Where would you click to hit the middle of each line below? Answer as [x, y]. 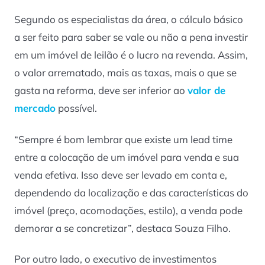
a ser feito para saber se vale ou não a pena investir [131, 37]
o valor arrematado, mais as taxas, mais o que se [125, 73]
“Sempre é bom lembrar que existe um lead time [123, 139]
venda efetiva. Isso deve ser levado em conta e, [121, 174]
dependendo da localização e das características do [131, 192]
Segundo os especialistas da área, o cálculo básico [129, 20]
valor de [206, 91]
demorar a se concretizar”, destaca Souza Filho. [122, 228]
